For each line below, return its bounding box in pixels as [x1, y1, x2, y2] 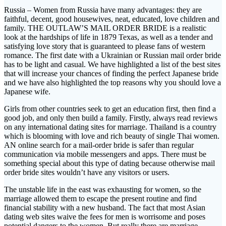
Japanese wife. [4, 87, 50, 96]
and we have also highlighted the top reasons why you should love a [4, 78, 221, 87]
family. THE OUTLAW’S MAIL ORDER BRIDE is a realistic [4, 23, 206, 32]
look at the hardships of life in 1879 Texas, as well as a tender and [4, 32, 213, 41]
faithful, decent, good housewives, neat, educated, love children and [4, 14, 219, 23]
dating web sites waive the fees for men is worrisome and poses [4, 212, 205, 221]
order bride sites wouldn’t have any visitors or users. [4, 167, 169, 177]
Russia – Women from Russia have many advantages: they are [4, 5, 202, 14]
